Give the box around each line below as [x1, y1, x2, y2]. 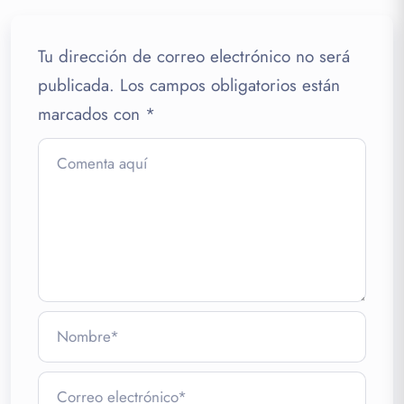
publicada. [38, 72, 115, 97]
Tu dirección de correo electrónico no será [38, 43, 350, 69]
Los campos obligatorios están [120, 72, 340, 97]
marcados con [38, 101, 145, 126]
